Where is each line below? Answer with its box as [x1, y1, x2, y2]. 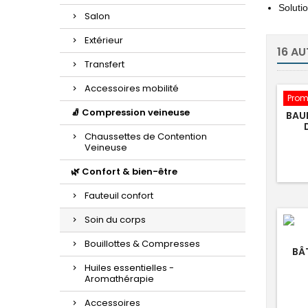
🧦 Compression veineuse [71, 106, 190, 119]
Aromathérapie [85, 272, 154, 285]
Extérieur [85, 34, 123, 47]
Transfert [85, 58, 124, 71]
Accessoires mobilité [85, 82, 179, 95]
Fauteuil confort [85, 189, 153, 202]
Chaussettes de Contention [85, 130, 207, 143]
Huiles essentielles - [85, 261, 174, 274]
